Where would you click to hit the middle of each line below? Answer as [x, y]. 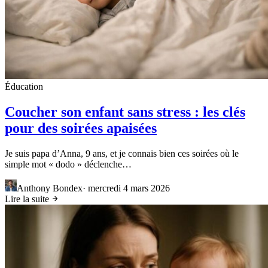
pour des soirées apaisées [81, 128]
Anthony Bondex [50, 188]
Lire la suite [28, 199]
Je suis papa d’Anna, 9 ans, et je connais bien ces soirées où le [122, 153]
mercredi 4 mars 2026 [129, 188]
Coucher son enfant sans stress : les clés [125, 112]
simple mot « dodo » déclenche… [68, 164]
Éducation [24, 86]
